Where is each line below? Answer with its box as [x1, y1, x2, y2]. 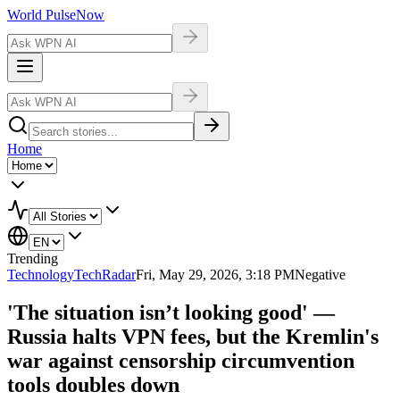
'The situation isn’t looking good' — [7, 300, 335, 324]
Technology [7, 267, 74, 282]
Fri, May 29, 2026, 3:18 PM [136, 267, 295, 282]
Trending [7, 251, 58, 266]
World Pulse [7, 7, 76, 22]
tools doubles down [7, 372, 179, 396]
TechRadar [74, 267, 136, 282]
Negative [295, 267, 346, 282]
